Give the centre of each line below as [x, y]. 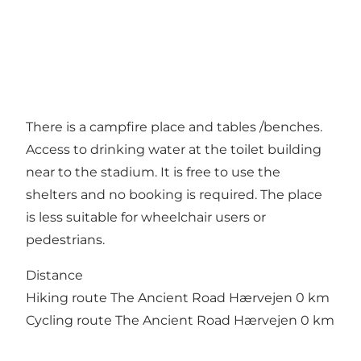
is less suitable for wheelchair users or [146, 218]
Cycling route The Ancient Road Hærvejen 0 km [180, 321]
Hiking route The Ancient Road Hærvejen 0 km [178, 298]
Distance [54, 276]
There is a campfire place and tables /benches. [174, 127]
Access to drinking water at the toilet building [174, 150]
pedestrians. [65, 240]
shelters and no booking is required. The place [174, 195]
